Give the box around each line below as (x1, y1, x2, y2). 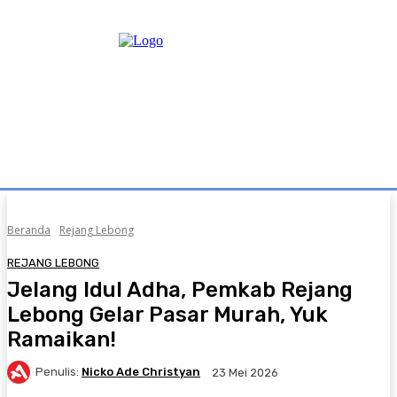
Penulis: (35, 365, 79, 379)
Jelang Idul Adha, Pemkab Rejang (7, 276, 353, 302)
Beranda (7, 222, 51, 237)
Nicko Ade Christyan (82, 365, 200, 379)
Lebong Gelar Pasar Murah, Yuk (7, 301, 328, 327)
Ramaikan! (7, 326, 116, 352)
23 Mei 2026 (212, 365, 278, 379)
